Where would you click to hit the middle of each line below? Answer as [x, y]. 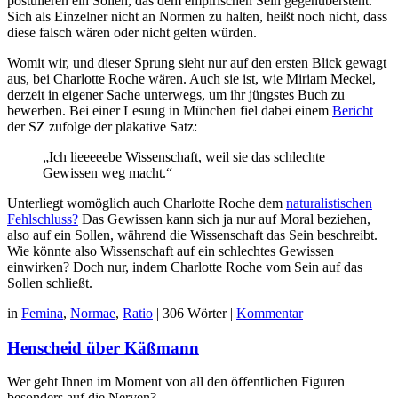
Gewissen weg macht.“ [107, 172]
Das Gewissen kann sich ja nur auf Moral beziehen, [224, 219]
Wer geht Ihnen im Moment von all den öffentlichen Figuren [176, 382]
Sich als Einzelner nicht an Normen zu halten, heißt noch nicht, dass [197, 16]
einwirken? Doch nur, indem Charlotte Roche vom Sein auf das [185, 267]
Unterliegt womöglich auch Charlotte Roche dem [147, 203]
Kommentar [270, 313]
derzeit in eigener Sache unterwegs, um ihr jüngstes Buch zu [176, 94]
